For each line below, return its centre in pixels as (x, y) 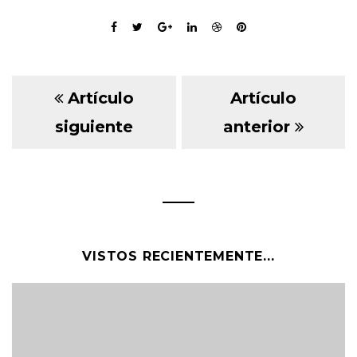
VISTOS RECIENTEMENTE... (178, 256)
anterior (259, 127)
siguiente (94, 127)
